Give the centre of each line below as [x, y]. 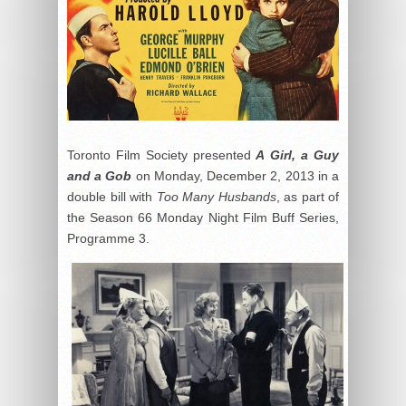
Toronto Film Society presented [162, 155]
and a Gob [100, 176]
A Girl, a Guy [298, 155]
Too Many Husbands [216, 197]
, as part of [307, 197]
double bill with [112, 197]
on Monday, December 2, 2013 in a [236, 176]
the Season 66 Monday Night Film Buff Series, [203, 217]
